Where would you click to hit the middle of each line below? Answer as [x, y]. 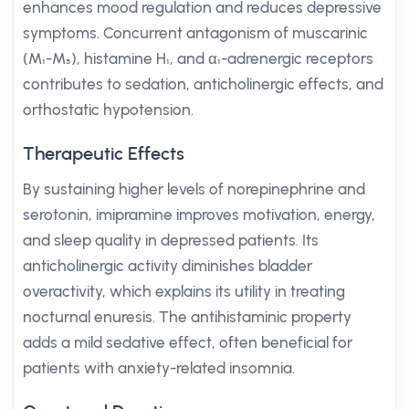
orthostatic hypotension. [108, 110]
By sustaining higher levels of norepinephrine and [194, 189]
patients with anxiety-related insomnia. [159, 368]
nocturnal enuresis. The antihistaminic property [187, 317]
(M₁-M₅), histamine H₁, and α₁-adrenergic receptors [198, 58]
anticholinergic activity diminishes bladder [168, 266]
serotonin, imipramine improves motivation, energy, [199, 215]
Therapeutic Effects [104, 153]
